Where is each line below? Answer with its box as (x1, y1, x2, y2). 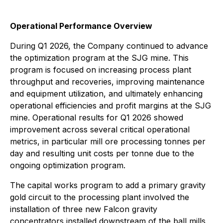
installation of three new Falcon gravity (10, 204, 157, 214)
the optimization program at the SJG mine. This (10, 53, 189, 63)
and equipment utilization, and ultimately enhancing (10, 89, 203, 99)
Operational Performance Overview (10, 21, 152, 31)
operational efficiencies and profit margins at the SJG (10, 101, 211, 111)
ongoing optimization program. (10, 160, 125, 170)
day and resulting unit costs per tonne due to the (10, 148, 194, 158)
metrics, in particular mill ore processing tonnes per (10, 136, 206, 146)
